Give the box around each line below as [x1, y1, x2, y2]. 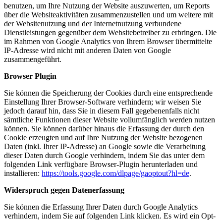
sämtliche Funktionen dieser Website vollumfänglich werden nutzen [4, 115, 215, 124]
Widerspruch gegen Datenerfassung [4, 186, 124, 195]
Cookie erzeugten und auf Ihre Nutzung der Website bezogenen [4, 133, 203, 142]
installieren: [4, 169, 42, 178]
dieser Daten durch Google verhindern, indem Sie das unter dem [4, 151, 205, 160]
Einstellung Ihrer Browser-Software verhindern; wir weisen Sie [4, 98, 201, 107]
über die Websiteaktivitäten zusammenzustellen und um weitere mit [4, 10, 213, 19]
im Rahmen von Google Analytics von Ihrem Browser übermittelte [4, 37, 212, 46]
